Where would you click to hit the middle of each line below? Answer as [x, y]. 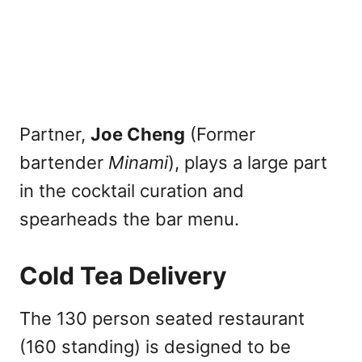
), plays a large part [248, 163]
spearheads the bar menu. [129, 219]
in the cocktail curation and [132, 191]
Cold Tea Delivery [123, 276]
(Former [220, 135]
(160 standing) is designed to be [155, 347]
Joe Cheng [138, 135]
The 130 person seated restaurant [162, 319]
